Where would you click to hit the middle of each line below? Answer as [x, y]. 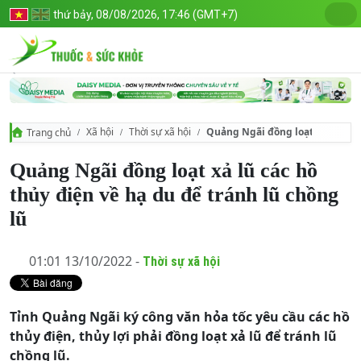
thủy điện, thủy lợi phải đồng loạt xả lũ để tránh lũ [173, 336]
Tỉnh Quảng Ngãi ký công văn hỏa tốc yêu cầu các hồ [180, 316]
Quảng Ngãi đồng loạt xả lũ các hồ [164, 170]
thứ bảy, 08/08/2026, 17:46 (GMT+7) [145, 15]
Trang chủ [49, 132]
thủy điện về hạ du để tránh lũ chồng [174, 194]
